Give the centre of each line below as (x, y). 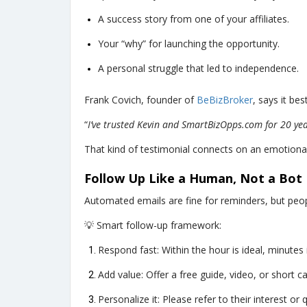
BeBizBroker (225, 100)
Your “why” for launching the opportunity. (189, 44)
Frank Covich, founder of (140, 100)
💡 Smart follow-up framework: (153, 225)
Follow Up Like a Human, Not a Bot (193, 179)
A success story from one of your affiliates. (194, 19)
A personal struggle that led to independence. (198, 69)
